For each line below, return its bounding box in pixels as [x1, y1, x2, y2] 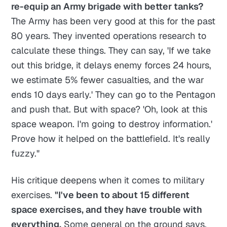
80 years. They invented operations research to [11, 30, 207, 42]
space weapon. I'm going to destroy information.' [11, 118, 213, 130]
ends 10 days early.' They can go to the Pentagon [11, 89, 216, 101]
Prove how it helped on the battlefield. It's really [11, 133, 211, 145]
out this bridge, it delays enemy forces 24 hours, [11, 59, 212, 71]
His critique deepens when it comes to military [11, 174, 205, 186]
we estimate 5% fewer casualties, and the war [11, 74, 205, 86]
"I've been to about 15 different [55, 189, 190, 201]
